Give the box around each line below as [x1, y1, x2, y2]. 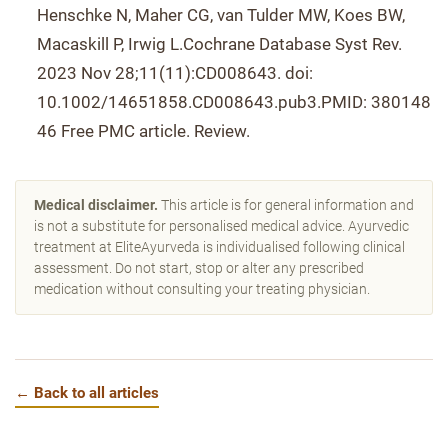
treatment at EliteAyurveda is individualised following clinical [34, 239, 405, 255]
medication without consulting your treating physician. [34, 281, 370, 297]
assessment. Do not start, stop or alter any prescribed [34, 260, 364, 276]
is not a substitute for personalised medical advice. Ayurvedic [34, 218, 409, 234]
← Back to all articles [15, 384, 159, 402]
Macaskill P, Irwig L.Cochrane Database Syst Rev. [37, 34, 402, 54]
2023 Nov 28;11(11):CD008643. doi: [37, 63, 313, 83]
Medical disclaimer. [34, 197, 158, 213]
